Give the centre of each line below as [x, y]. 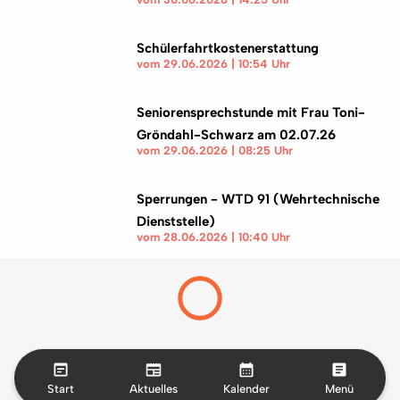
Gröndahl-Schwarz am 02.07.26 [237, 135]
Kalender [246, 389]
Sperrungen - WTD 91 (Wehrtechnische [258, 199]
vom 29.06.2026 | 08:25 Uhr [215, 150]
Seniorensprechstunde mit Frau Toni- [251, 112]
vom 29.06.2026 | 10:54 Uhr [214, 64]
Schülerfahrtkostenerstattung [228, 48]
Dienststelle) [176, 221]
